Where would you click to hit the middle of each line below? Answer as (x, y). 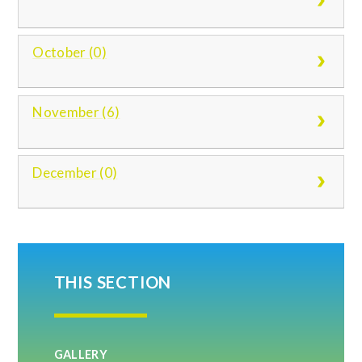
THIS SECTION (113, 282)
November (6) (76, 112)
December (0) (75, 172)
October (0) (70, 52)
